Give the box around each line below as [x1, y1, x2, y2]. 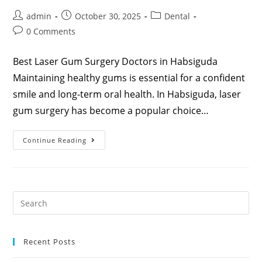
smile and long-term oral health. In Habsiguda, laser [13, 88, 242, 101]
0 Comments [26, 26, 76, 37]
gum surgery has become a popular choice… [13, 104, 209, 118]
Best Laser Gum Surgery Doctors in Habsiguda [13, 55, 218, 68]
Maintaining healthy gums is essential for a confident [13, 71, 246, 85]
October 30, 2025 [75, 11, 142, 22]
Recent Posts [23, 236, 76, 247]
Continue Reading [23, 136, 87, 145]
